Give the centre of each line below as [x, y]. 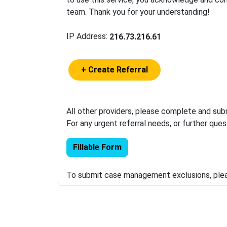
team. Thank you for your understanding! [138, 12]
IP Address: [88, 36]
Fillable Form [97, 147]
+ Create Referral [115, 69]
